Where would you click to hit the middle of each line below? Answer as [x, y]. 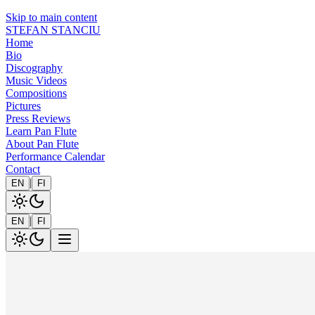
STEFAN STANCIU [53, 30]
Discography [34, 68]
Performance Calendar [55, 156]
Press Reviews [38, 118]
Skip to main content [51, 17]
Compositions [36, 93]
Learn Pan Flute [41, 131]
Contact [23, 169]
